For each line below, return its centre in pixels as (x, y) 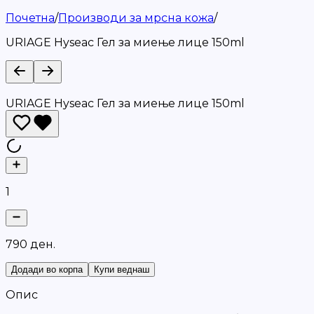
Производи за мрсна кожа (136, 18)
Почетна (30, 18)
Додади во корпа (47, 269)
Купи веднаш (122, 269)
